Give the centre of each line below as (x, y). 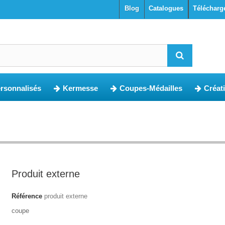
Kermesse (80, 88)
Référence (27, 196)
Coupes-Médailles (151, 88)
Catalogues (166, 8)
